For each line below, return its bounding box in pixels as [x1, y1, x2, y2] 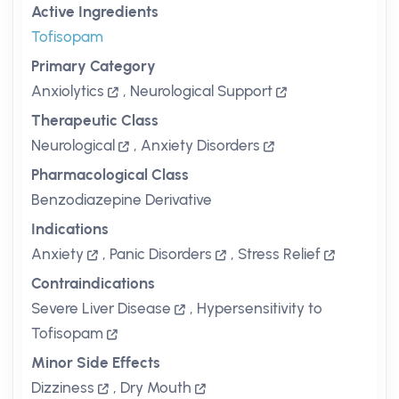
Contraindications [31, 274, 155, 292]
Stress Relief [238, 245, 321, 263]
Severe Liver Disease [31, 299, 171, 317]
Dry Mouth [120, 379, 191, 396]
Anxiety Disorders [141, 136, 260, 154]
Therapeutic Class [31, 111, 159, 129]
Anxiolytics [31, 82, 104, 100]
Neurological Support [130, 82, 273, 100]
